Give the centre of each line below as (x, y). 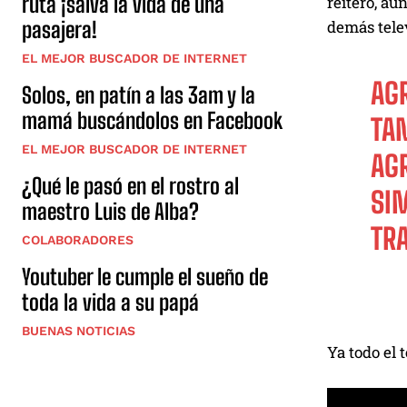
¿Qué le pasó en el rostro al (130, 186)
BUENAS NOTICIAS (79, 331)
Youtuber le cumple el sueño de (145, 277)
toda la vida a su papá (110, 302)
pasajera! (60, 30)
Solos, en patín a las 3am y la (139, 95)
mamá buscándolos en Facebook (152, 120)
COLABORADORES (78, 240)
